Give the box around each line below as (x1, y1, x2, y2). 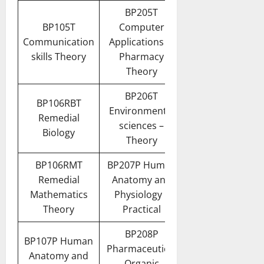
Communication (23, 35, 94, 48)
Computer (118, 20, 164, 34)
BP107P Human (24, 234, 93, 247)
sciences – (119, 118, 164, 132)
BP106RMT (35, 158, 82, 171)
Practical (122, 202, 161, 216)
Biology (42, 126, 75, 139)
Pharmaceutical (107, 242, 176, 255)
